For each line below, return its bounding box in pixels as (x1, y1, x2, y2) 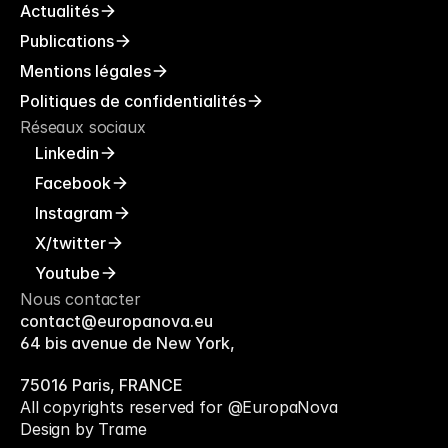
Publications (20, 31, 114, 51)
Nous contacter (20, 289, 141, 309)
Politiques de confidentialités (20, 91, 246, 111)
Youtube (34, 263, 100, 283)
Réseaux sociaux (20, 117, 146, 137)
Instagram (34, 203, 113, 223)
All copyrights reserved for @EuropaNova (20, 397, 338, 417)
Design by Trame (20, 419, 147, 439)
